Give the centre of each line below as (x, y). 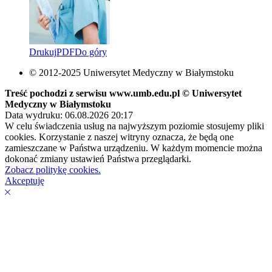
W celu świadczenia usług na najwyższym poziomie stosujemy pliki (134, 126)
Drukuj (43, 52)
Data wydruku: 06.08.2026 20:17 (69, 115)
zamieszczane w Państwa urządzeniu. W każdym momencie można (134, 148)
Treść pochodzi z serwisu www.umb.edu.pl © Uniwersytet (123, 93)
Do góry (91, 52)
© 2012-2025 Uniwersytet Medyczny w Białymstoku (131, 72)
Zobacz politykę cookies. (53, 169)
